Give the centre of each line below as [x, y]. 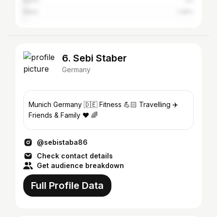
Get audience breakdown [80, 165]
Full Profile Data [67, 186]
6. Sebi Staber [94, 58]
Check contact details [75, 156]
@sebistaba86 [62, 142]
